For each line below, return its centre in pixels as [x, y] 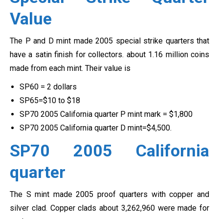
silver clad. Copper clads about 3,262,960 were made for [109, 208]
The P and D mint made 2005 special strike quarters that [109, 41]
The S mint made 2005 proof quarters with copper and [109, 195]
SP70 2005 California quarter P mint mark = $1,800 [106, 114]
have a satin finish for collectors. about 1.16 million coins [109, 55]
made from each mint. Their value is [70, 68]
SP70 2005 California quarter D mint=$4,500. [96, 128]
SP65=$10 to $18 [50, 101]
